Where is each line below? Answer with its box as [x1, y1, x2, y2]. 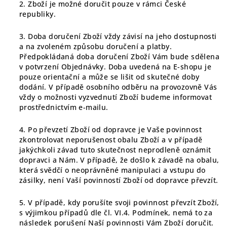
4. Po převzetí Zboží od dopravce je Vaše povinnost [19, 125, 202, 134]
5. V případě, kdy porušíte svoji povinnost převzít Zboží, [19, 198, 219, 207]
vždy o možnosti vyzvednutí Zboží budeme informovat [19, 92, 212, 102]
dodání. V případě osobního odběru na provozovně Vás [19, 82, 217, 92]
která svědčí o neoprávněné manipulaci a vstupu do [19, 165, 206, 175]
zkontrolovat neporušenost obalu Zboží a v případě [19, 135, 203, 144]
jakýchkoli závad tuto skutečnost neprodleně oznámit [19, 145, 211, 155]
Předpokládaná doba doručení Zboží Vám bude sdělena [19, 52, 219, 61]
